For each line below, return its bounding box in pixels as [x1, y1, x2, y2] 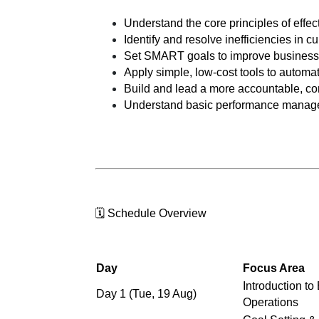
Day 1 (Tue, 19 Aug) [96, 287, 197, 300]
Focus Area [243, 261, 305, 274]
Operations [243, 296, 299, 308]
